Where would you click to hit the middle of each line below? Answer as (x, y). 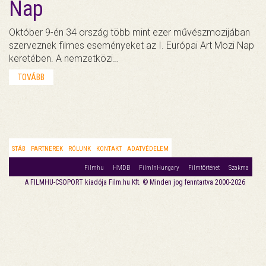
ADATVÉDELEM (148, 148)
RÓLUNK (80, 148)
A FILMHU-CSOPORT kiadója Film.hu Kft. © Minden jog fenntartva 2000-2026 (135, 182)
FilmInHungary (159, 167)
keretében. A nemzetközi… (64, 58)
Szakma (239, 167)
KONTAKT (109, 148)
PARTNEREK (47, 148)
